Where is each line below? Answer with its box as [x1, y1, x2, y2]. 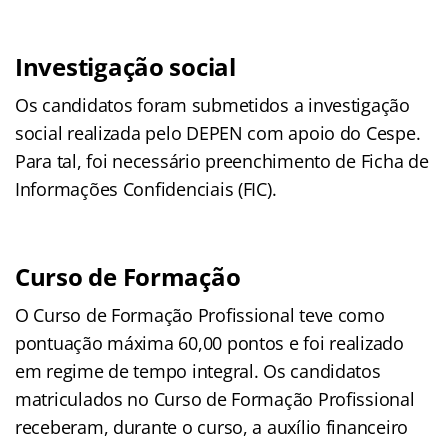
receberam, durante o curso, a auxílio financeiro [15, 414, 409, 439]
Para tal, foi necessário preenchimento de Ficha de [15, 148, 429, 173]
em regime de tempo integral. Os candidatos [15, 358, 381, 383]
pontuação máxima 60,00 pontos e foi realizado [15, 330, 404, 355]
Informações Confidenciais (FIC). [15, 176, 277, 201]
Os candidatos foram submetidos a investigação [15, 92, 410, 117]
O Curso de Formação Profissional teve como [15, 302, 385, 327]
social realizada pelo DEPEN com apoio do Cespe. [15, 120, 421, 145]
